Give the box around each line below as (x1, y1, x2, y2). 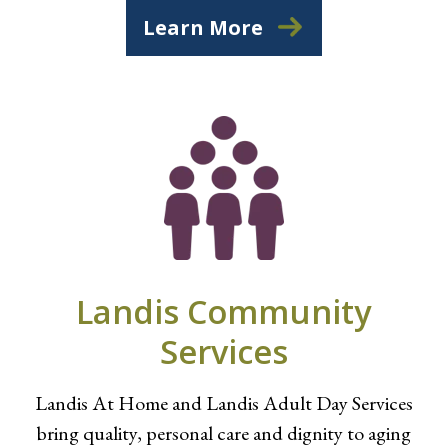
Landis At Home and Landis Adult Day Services (34, 390, 413, 416)
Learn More (142, 14, 263, 41)
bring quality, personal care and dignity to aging (36, 420, 411, 446)
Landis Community (76, 289, 372, 334)
